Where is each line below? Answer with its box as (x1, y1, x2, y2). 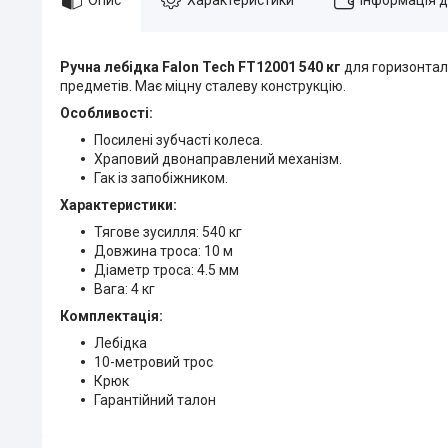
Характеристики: (60, 196, 177, 213)
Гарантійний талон (94, 391, 216, 408)
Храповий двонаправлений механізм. (94, 150, 342, 167)
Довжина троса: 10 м (94, 242, 233, 259)
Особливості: (60, 104, 153, 121)
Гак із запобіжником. (94, 169, 228, 186)
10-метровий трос (94, 353, 213, 370)
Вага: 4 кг (94, 280, 155, 297)
